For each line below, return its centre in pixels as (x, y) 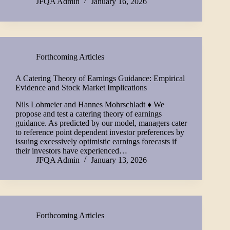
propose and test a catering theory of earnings (89, 113)
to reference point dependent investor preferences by (100, 132)
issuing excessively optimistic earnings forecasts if (96, 141)
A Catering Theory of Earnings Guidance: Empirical (100, 78)
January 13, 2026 (119, 160)
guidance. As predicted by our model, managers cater (101, 123)
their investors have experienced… (71, 150)
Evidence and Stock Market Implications (81, 87)
